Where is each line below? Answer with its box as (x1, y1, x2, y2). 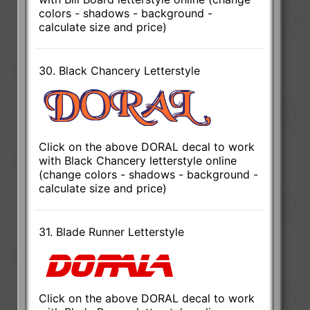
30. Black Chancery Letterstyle (39, 63, 201, 77)
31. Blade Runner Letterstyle (39, 224, 185, 239)
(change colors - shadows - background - (39, 167, 259, 181)
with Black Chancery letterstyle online (39, 153, 237, 167)
